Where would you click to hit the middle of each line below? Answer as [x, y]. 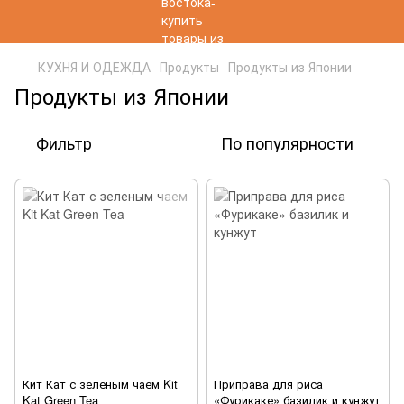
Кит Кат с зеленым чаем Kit [100, 384]
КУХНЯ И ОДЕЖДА [94, 67]
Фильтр [64, 142]
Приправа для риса [268, 384]
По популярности [287, 142]
